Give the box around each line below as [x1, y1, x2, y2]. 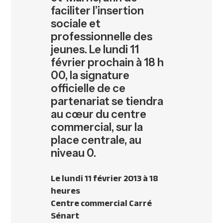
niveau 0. [51, 146, 97, 160]
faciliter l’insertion [51, 4, 144, 18]
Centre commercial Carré [51, 195, 152, 212]
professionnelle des [51, 30, 153, 44]
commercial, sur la [51, 120, 143, 134]
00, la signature [51, 69, 130, 83]
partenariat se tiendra [51, 95, 164, 109]
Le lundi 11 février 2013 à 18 [51, 170, 159, 187]
